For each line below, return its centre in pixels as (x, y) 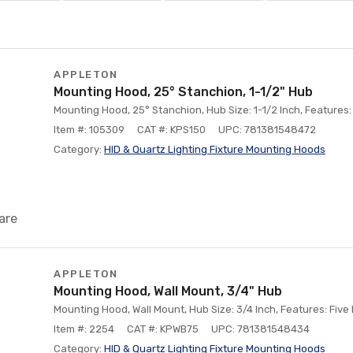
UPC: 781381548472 (267, 130)
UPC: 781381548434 (260, 329)
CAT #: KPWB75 (163, 329)
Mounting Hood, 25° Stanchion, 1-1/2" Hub (183, 92)
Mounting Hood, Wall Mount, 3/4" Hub (168, 291)
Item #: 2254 (84, 329)
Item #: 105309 (89, 130)
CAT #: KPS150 (171, 130)
